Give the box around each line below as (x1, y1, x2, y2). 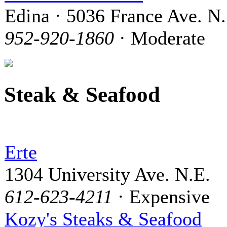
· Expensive (112, 185, 210, 207)
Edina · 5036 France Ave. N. (5, 5, 226, 26)
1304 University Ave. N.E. (5, 163, 210, 185)
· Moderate (114, 27, 205, 49)
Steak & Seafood (4, 82, 160, 106)
